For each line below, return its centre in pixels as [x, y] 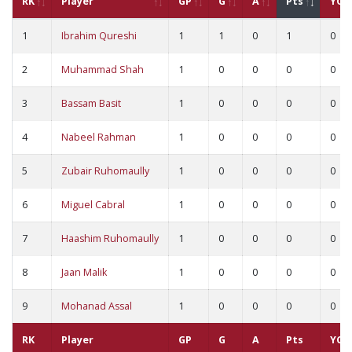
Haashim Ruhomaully [110, 239]
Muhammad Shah [103, 70]
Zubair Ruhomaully [105, 171]
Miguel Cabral [93, 205]
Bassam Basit [91, 104]
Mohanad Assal [97, 306]
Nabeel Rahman [99, 137]
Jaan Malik [84, 273]
